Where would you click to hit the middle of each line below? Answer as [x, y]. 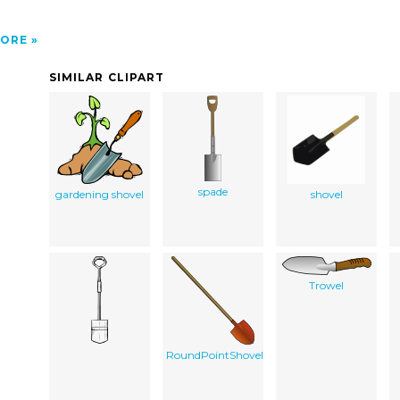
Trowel [326, 285]
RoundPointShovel [215, 354]
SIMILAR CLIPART [107, 77]
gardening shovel [100, 194]
